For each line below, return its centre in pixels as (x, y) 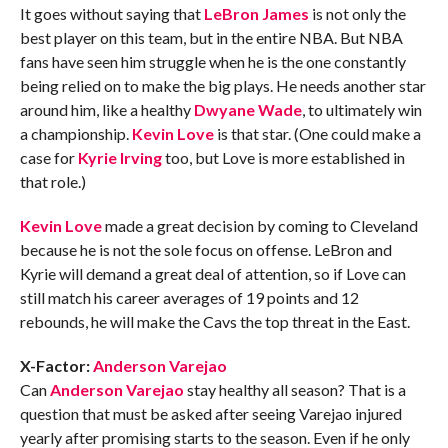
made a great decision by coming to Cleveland (259, 226)
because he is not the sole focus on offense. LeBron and (205, 250)
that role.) (52, 182)
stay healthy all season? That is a (294, 390)
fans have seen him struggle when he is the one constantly (212, 62)
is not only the (357, 14)
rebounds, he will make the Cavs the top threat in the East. (214, 322)
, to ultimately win (361, 110)
